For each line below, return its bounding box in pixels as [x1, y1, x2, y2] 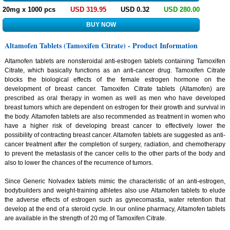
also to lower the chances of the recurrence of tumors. [4, 159, 153, 166]
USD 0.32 [121, 5, 150, 13]
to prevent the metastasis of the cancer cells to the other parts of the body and [4, 149, 226, 157]
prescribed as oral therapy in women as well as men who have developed [4, 94, 226, 102]
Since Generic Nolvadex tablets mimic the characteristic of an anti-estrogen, [4, 177, 226, 185]
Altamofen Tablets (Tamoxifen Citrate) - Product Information [4, 40, 198, 51]
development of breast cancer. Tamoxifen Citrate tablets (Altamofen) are [4, 85, 226, 92]
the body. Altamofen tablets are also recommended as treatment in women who [4, 112, 226, 120]
